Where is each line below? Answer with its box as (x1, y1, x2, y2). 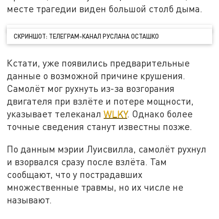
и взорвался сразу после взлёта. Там (7, 156, 167, 168)
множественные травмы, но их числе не (7, 181, 184, 193)
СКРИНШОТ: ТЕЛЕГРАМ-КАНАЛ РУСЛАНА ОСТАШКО (14, 32, 159, 40)
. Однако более (127, 108, 193, 120)
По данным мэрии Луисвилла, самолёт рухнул (7, 143, 207, 155)
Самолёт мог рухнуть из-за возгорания (7, 83, 175, 94)
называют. (7, 194, 52, 206)
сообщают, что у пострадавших (7, 169, 143, 180)
